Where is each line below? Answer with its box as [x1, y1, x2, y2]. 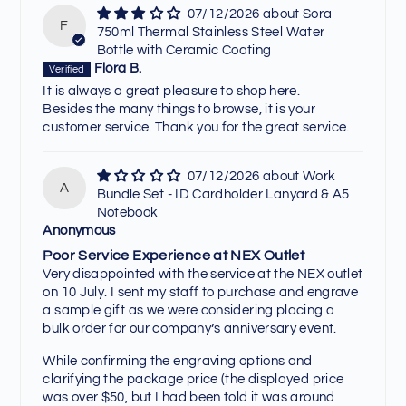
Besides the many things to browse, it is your [43, 102, 315, 117]
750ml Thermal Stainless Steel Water [96, 24, 325, 39]
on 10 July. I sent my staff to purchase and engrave [43, 285, 359, 299]
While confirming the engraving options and [43, 353, 313, 368]
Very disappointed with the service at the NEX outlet [43, 266, 363, 281]
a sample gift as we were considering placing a [43, 303, 335, 317]
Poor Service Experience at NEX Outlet [43, 247, 305, 263]
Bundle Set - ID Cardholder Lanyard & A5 [96, 188, 350, 202]
